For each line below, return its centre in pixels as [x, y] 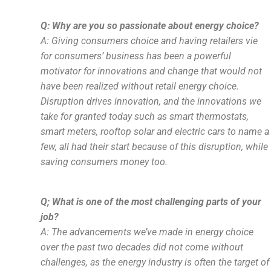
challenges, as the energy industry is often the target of [155, 262]
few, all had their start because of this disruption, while [155, 147]
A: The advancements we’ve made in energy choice [147, 232]
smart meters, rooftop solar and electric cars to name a [155, 132]
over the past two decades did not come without [142, 247]
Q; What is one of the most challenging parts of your [151, 202]
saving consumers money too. [107, 162]
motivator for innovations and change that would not [152, 71]
